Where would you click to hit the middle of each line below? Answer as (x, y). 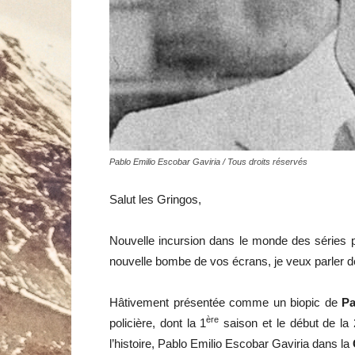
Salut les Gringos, (155, 199)
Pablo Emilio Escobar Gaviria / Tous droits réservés (208, 162)
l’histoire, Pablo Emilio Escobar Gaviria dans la (231, 344)
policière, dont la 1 (158, 323)
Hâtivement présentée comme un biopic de (225, 302)
